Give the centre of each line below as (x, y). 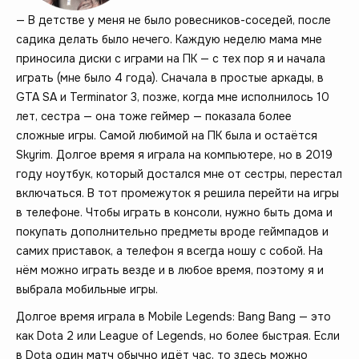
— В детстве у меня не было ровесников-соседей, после (173, 20)
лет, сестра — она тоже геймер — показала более (154, 116)
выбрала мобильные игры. (87, 289)
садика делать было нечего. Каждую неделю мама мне (169, 39)
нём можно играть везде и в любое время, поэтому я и (170, 270)
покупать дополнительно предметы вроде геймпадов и (172, 231)
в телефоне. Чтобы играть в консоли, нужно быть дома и (174, 212)
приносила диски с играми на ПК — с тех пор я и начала (171, 58)
